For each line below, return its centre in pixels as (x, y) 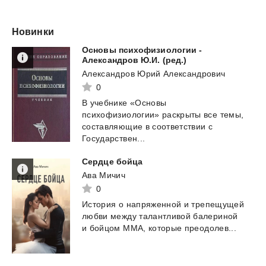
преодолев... (210, 228)
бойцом (105, 228)
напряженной (154, 204)
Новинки (33, 31)
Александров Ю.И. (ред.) (134, 60)
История (99, 204)
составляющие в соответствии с (148, 126)
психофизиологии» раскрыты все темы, (163, 114)
